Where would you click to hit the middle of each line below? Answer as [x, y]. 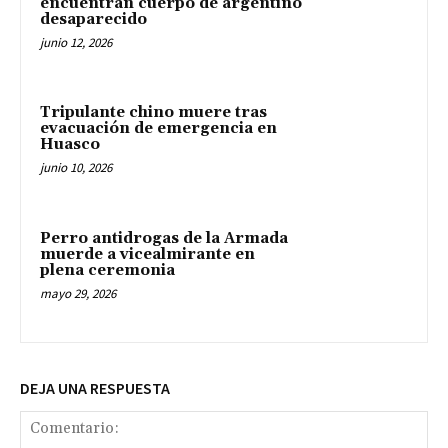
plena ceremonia [107, 271]
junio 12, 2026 [76, 42]
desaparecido [93, 19]
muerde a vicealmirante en [147, 255]
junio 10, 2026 [76, 168]
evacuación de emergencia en [158, 129]
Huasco [70, 145]
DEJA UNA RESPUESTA [95, 387]
